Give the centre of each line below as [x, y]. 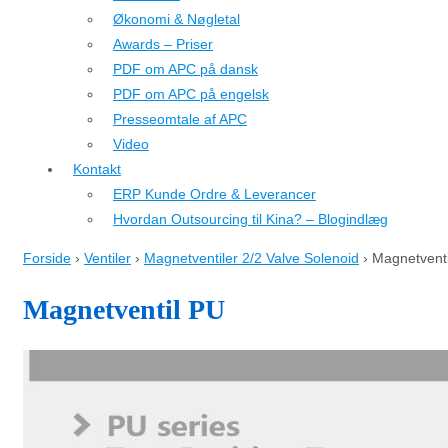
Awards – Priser [163, 44]
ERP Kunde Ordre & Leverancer [214, 194]
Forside [47, 258]
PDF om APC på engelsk [191, 94]
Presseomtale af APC [180, 119]
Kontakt [97, 169]
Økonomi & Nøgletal [176, 19]
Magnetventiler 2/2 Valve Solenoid [251, 258]
